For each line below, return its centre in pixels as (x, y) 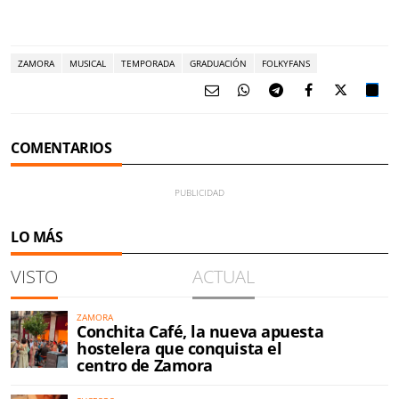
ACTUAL (223, 277)
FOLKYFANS (286, 63)
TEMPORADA (148, 63)
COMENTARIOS (61, 148)
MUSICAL (88, 63)
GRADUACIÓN (218, 63)
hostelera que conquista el (179, 348)
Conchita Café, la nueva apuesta (200, 331)
